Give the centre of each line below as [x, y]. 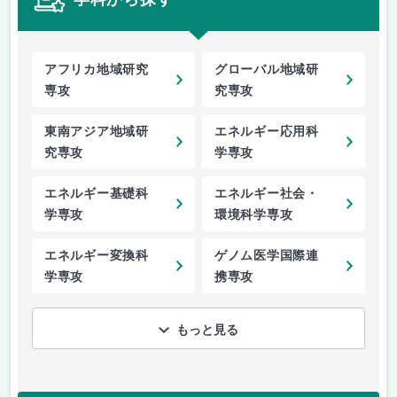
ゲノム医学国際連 [267, 256]
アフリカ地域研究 [97, 70]
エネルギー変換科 [97, 256]
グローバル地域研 [267, 70]
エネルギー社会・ [267, 194]
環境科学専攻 [254, 215]
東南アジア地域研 [97, 132]
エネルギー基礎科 [97, 194]
